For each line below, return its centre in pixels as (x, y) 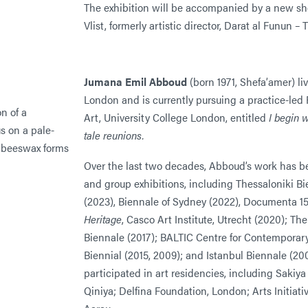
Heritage (103, 219)
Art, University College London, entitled (175, 117)
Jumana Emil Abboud (135, 81)
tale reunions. (114, 135)
